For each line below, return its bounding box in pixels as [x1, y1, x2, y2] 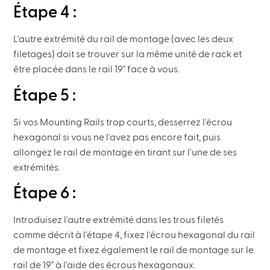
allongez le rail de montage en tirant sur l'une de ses [13, 147, 237, 157]
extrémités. [13, 162, 61, 172]
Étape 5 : [13, 87, 77, 104]
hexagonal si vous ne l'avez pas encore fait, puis [13, 132, 221, 142]
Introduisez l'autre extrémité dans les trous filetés [13, 215, 224, 225]
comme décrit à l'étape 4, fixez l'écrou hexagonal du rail [13, 230, 256, 240]
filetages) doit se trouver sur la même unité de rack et [13, 49, 242, 60]
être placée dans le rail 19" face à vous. [13, 64, 182, 75]
